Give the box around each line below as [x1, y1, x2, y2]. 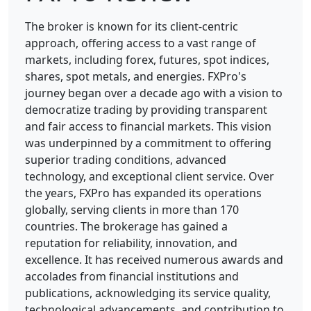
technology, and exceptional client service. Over [25, 168, 274, 184]
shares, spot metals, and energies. [25, 68, 205, 84]
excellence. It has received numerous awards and [25, 251, 283, 267]
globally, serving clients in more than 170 [25, 201, 239, 217]
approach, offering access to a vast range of [25, 35, 256, 51]
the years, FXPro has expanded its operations [25, 185, 262, 201]
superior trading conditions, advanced [25, 151, 226, 167]
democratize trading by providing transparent [25, 101, 267, 117]
